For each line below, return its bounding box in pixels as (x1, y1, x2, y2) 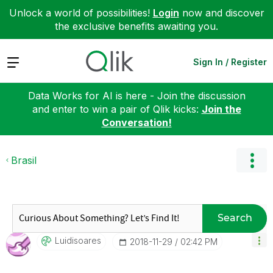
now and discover (179, 7, 264, 19)
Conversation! (101, 116, 172, 129)
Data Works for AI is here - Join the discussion (27, 89, 246, 102)
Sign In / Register (193, 56, 267, 67)
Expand (6, 55, 41, 68)
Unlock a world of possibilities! (9, 7, 153, 19)
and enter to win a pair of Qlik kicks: (32, 102, 202, 115)
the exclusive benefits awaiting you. (55, 20, 218, 32)
